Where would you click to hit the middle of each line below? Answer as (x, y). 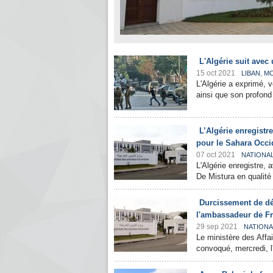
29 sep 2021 (217, 227)
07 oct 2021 (216, 155)
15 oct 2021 (216, 73)
